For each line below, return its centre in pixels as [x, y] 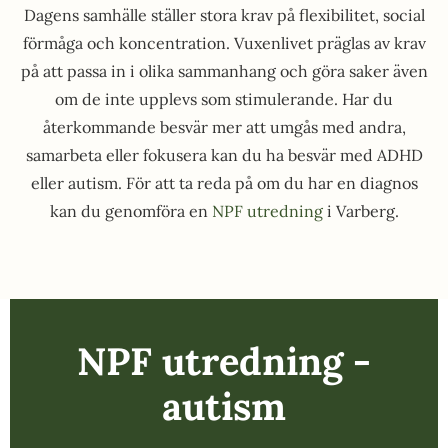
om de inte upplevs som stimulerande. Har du [224, 99]
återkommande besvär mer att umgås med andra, [224, 127]
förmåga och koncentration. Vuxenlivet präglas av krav [224, 43]
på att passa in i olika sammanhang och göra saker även [224, 71]
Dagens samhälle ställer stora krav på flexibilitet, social [224, 15]
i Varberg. [360, 211]
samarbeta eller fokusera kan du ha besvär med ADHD [224, 155]
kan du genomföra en [130, 211]
